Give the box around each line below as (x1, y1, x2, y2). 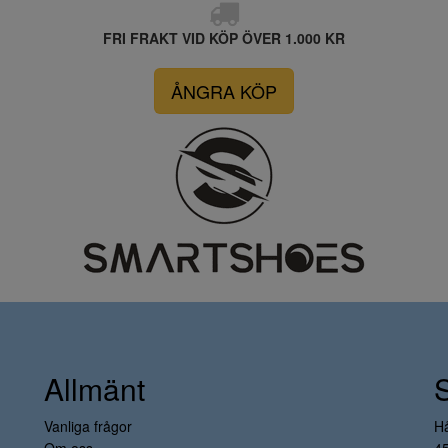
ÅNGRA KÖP (171, 78, 277, 104)
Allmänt (44, 367, 145, 410)
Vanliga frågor (44, 416, 132, 436)
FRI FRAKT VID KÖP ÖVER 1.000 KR (103, 28, 345, 48)
